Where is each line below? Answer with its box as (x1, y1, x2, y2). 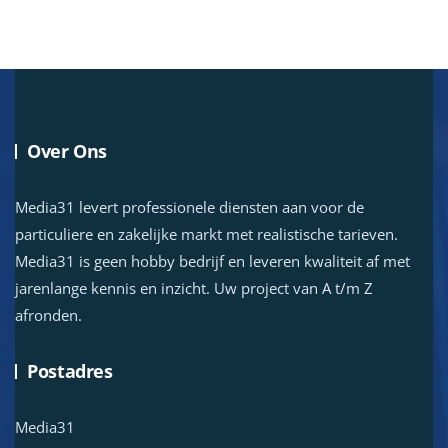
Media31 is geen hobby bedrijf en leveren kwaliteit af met (15, 250, 410, 271)
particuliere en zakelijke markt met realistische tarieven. (15, 223, 398, 244)
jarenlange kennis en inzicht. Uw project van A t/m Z (15, 277, 373, 298)
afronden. (15, 304, 82, 325)
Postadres (27, 358, 113, 383)
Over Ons (27, 138, 108, 163)
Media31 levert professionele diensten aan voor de (15, 196, 364, 217)
